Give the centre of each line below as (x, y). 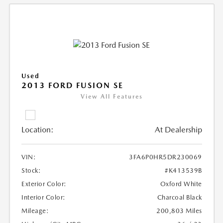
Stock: (31, 171)
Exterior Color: (44, 184)
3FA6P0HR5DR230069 (166, 157)
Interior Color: (44, 198)
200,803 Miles (179, 211)
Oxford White (181, 184)
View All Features (111, 97)
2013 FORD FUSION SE (73, 86)
